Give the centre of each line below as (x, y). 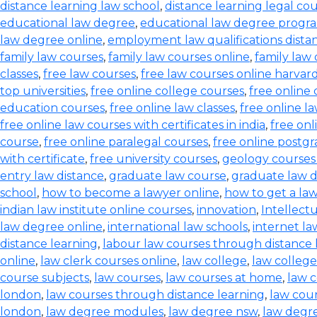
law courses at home (224, 278)
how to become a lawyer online (131, 193)
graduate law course (168, 176)
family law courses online (179, 57)
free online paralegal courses (126, 142)
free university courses (154, 159)
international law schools (178, 227)
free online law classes (172, 108)
